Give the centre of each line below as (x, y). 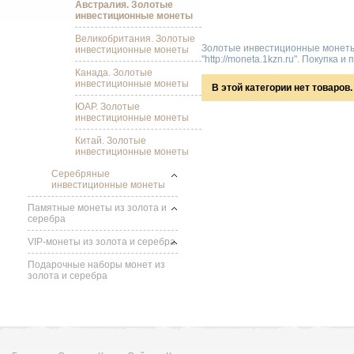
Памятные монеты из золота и (97, 208)
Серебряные (81, 174)
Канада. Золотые (114, 73)
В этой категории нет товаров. (282, 88)
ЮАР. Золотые (107, 107)
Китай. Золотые (111, 141)
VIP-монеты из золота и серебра (102, 242)
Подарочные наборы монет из (96, 265)
